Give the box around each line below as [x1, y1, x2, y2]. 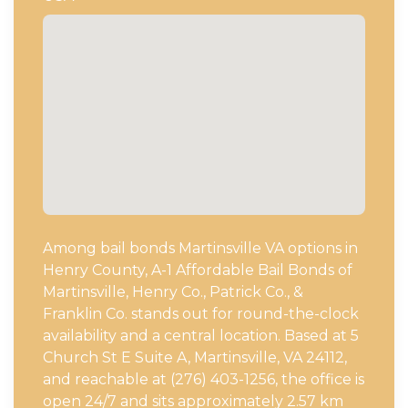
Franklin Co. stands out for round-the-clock [43, 305, 359, 323]
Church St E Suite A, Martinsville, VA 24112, [43, 349, 347, 367]
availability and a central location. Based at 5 [43, 327, 359, 345]
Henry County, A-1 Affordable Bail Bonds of [43, 261, 352, 280]
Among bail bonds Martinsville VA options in [43, 240, 358, 258]
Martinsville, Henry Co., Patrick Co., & [43, 283, 303, 301]
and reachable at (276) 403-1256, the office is [43, 371, 364, 389]
